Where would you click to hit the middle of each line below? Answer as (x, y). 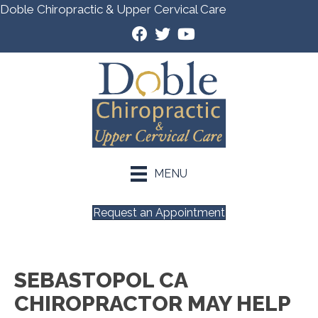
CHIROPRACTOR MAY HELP (152, 303)
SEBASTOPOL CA (101, 280)
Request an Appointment (159, 212)
